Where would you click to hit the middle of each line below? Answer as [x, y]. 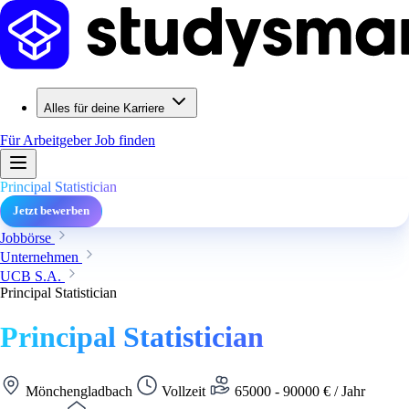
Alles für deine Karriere [104, 108]
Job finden [125, 140]
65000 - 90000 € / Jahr [298, 391]
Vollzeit [184, 391]
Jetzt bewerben [51, 211]
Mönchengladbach [79, 391]
